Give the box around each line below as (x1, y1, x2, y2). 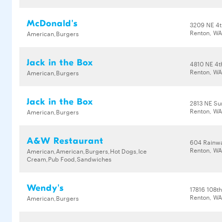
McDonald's (27, 18, 78, 29)
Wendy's (27, 183, 64, 193)
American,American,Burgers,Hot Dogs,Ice (27, 146, 147, 155)
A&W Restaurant (27, 136, 104, 146)
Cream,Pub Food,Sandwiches (27, 154, 111, 163)
